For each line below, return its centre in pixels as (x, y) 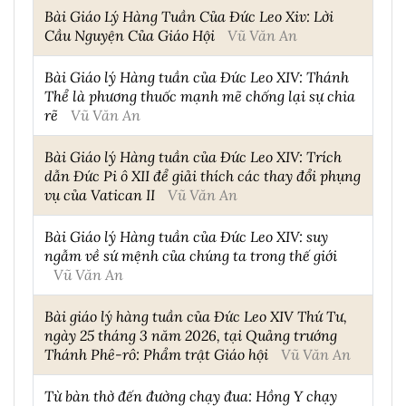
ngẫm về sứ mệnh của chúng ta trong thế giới (191, 256)
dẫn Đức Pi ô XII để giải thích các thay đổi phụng (203, 176)
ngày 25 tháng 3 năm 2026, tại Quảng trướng (191, 335)
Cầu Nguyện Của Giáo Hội (130, 35)
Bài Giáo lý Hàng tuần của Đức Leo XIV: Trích (193, 157)
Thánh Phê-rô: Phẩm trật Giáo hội (156, 354)
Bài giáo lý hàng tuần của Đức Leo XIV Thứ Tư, (196, 316)
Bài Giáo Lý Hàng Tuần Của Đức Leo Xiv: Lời (189, 16)
